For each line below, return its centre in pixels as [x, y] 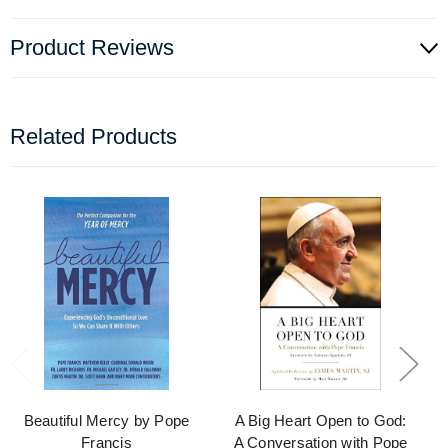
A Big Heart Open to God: [320, 421]
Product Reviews [92, 48]
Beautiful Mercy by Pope [106, 421]
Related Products [93, 137]
